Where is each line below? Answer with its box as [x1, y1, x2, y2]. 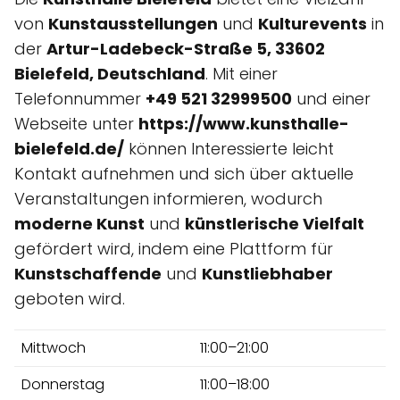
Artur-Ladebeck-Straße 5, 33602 [46, 37, 325, 60]
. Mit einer [205, 62, 278, 85]
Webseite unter [14, 112, 138, 135]
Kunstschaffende [14, 262, 162, 285]
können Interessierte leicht [124, 137, 334, 160]
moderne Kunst [14, 212, 145, 235]
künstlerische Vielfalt [185, 212, 364, 235]
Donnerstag [21, 373, 104, 395]
